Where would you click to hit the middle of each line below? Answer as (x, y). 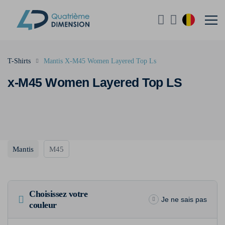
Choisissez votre (58, 194)
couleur (43, 205)
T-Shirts (19, 61)
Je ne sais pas (184, 199)
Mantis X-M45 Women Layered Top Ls (100, 61)
